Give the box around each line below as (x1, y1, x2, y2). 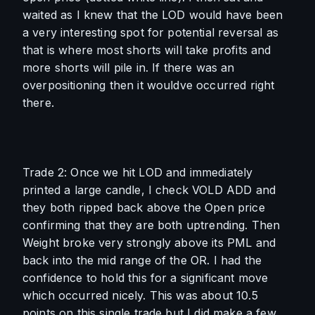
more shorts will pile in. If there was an (22, 60, 235, 75)
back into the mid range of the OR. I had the (22, 253, 262, 267)
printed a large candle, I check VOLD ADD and (22, 183, 276, 197)
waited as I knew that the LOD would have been (22, 8, 283, 22)
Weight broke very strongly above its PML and (22, 236, 276, 250)
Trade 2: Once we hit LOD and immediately (22, 165, 253, 179)
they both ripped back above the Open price (22, 200, 265, 214)
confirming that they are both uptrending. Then (22, 218, 281, 232)
